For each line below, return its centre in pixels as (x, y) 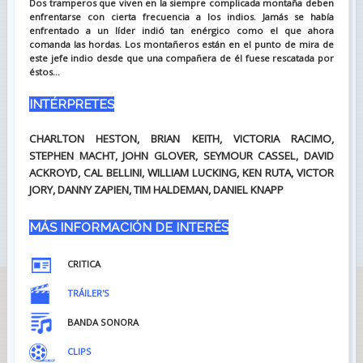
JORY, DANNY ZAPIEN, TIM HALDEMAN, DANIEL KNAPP (156, 189)
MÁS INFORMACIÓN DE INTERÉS (128, 227)
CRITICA (83, 263)
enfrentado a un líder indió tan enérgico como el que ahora (181, 30)
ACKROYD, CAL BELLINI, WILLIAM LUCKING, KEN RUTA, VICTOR (181, 172)
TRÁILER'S (88, 293)
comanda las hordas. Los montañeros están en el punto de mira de (181, 44)
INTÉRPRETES (71, 104)
